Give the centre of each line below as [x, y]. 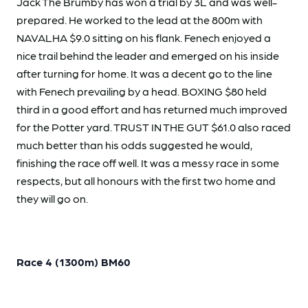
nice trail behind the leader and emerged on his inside [148, 56]
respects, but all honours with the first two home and [146, 181]
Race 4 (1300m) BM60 [74, 262]
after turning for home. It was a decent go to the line [144, 74]
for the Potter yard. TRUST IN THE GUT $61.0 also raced [154, 127]
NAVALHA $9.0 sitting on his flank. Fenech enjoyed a [144, 38]
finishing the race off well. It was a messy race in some [148, 163]
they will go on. [52, 199]
